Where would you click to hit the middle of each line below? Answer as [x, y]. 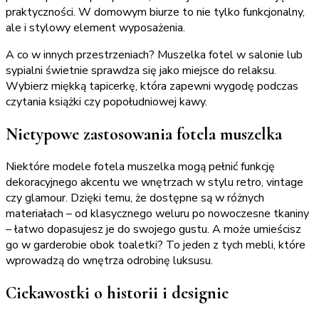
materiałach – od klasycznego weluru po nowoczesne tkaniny [157, 214]
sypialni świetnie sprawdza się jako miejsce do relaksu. [141, 71]
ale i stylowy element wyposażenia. [95, 28]
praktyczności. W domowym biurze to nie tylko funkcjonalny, [155, 12]
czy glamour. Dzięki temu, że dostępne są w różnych [135, 198]
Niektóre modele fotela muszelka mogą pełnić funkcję [140, 167]
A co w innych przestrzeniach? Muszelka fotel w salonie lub [154, 55]
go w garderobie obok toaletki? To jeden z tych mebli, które [156, 245]
